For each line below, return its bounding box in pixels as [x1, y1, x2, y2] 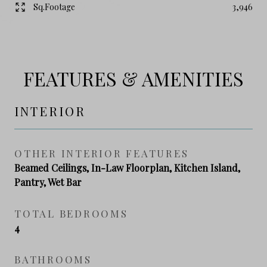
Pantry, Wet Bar [14, 175, 82, 188]
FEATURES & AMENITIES [23, 65, 244, 91]
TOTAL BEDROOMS [14, 206, 128, 220]
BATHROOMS [14, 252, 92, 266]
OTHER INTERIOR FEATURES [14, 146, 189, 160]
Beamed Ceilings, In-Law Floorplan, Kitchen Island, [14, 161, 240, 174]
